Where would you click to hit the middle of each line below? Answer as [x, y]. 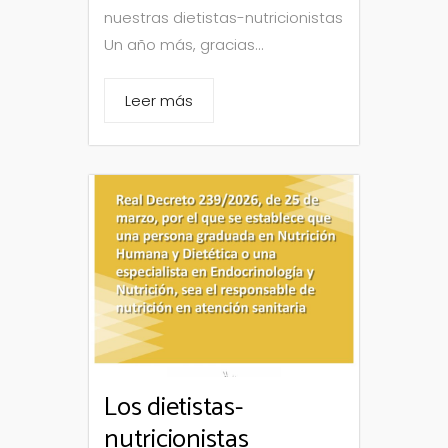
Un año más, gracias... [184, 44]
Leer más [159, 100]
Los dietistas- [173, 408]
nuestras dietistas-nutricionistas [223, 17]
